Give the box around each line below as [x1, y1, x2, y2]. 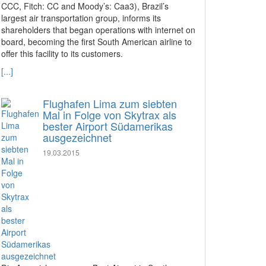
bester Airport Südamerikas [43, 118, 173, 134]
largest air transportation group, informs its [1, 12, 161, 24]
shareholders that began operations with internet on [1, 24, 195, 36]
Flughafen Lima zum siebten [43, 96, 177, 111]
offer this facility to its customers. [1, 47, 123, 59]
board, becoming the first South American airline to [1, 36, 192, 47]
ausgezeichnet [43, 129, 112, 145]
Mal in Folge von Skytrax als [43, 107, 176, 122]
